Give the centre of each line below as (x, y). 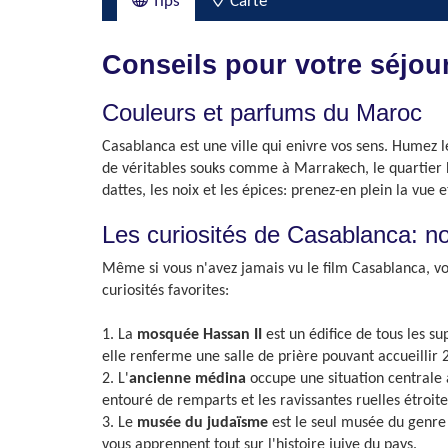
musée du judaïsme (202, 423)
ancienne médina (187, 379)
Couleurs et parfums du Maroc (262, 112)
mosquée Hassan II (199, 335)
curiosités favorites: (165, 291)
